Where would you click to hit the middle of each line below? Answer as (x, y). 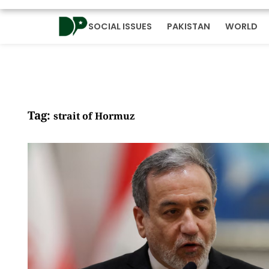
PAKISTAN (188, 26)
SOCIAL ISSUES (120, 26)
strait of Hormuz (94, 116)
